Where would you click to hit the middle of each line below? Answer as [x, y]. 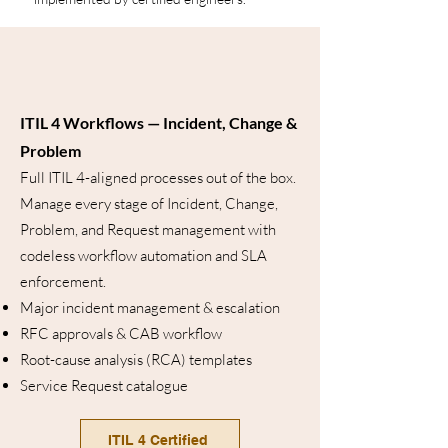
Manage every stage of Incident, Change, [149, 203]
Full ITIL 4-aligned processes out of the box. [158, 177]
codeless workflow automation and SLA [143, 255]
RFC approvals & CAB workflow [121, 333]
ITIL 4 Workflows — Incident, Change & [158, 122]
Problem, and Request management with [148, 229]
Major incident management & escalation [150, 307]
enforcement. [63, 281]
